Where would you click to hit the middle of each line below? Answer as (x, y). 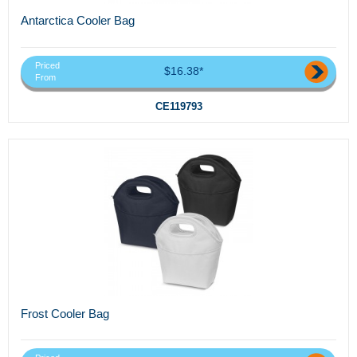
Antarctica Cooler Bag (78, 21)
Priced (47, 65)
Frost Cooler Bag (65, 313)
